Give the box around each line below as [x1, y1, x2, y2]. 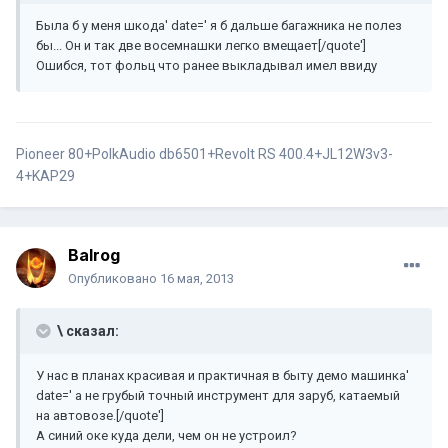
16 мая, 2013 [160, 271, 234, 287]
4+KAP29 [16, 168, 75, 185]
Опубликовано [68, 271, 160, 287]
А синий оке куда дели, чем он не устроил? [36, 428, 297, 444]
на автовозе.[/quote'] [36, 408, 164, 424]
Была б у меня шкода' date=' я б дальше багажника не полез [36, 18, 402, 34]
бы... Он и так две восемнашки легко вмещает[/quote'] [36, 38, 366, 54]
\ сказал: [54, 323, 119, 340]
